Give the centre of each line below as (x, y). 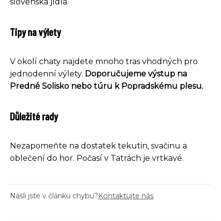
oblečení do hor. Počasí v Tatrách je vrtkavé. (97, 158)
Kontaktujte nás (126, 196)
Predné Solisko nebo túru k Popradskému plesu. (107, 86)
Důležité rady (34, 116)
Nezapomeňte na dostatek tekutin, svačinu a (98, 146)
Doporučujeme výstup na (136, 74)
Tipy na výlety (35, 31)
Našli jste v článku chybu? (54, 196)
